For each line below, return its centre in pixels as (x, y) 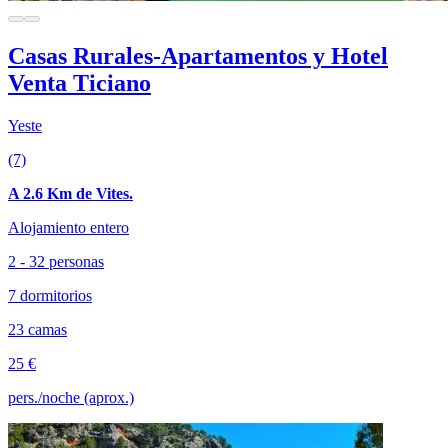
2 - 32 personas (56, 261)
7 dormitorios (50, 295)
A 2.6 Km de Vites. (70, 193)
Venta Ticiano (79, 82)
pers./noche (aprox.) (71, 397)
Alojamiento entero (68, 227)
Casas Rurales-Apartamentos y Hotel (198, 55)
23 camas (37, 329)
